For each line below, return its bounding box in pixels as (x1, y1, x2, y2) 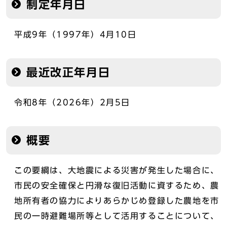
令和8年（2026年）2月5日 (14, 98, 130, 106)
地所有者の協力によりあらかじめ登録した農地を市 (14, 197, 219, 205)
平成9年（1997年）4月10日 (14, 30, 137, 39)
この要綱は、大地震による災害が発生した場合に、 (14, 166, 219, 174)
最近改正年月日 (26, 67, 110, 78)
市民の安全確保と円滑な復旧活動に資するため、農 (14, 181, 219, 190)
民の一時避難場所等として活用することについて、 (14, 212, 219, 220)
